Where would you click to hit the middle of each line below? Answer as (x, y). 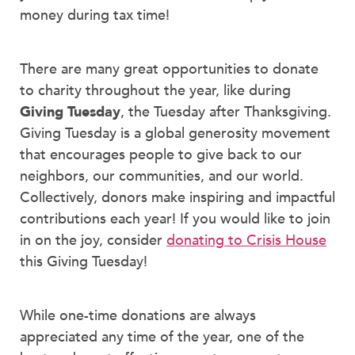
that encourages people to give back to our (161, 155)
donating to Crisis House (246, 240)
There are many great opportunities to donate (169, 69)
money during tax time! (95, 15)
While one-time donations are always (138, 316)
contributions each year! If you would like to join (175, 219)
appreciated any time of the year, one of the (162, 338)
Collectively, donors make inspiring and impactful (177, 197)
